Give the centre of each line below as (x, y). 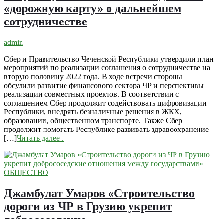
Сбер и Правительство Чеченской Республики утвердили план (109, 59)
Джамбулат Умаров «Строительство (99, 193)
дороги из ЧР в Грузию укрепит (88, 206)
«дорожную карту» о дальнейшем (93, 8)
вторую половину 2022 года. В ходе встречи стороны (93, 76)
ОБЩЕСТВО (26, 172)
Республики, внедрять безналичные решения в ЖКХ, (93, 111)
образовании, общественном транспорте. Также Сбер (93, 120)
